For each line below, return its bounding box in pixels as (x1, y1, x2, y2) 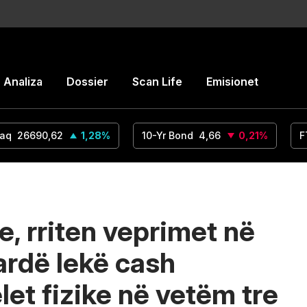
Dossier (66, 75, 108, 88)
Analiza (3, 75, 42, 88)
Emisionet (206, 75, 258, 88)
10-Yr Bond (142, 130, 193, 141)
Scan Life (132, 75, 182, 88)
